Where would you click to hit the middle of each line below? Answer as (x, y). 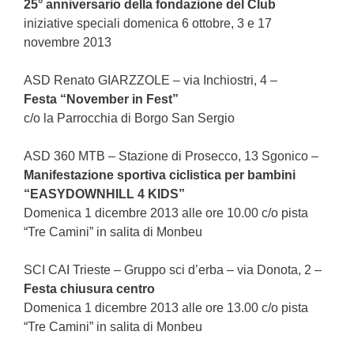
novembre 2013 (68, 42)
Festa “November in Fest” (101, 99)
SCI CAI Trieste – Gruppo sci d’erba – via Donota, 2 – (173, 269)
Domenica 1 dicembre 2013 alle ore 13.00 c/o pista (166, 307)
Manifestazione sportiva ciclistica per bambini (160, 175)
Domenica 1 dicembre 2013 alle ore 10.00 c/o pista (166, 213)
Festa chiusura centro (89, 288)
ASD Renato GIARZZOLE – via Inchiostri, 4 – (151, 80)
